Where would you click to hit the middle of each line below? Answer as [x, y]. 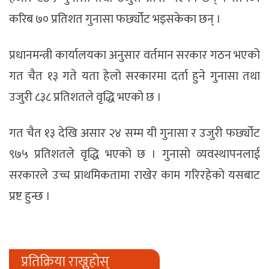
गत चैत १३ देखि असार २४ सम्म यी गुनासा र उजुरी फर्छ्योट [134, 133]
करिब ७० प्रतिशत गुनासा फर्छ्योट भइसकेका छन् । [115, 19]
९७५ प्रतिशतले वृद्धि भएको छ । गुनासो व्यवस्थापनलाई [134, 154]
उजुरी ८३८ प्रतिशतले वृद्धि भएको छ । [86, 97]
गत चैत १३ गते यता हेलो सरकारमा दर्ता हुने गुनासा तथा [134, 76]
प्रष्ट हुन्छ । [30, 196]
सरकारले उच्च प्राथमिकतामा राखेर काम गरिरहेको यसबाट [134, 175]
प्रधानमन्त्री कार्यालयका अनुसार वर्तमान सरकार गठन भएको [134, 55]
